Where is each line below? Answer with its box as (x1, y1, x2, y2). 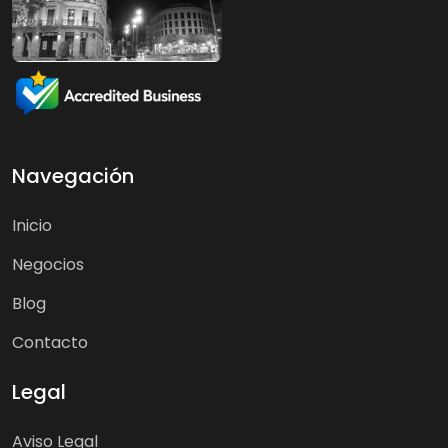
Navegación (12, 161, 134, 190)
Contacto (12, 330, 88, 354)
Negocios (12, 252, 84, 276)
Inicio (12, 213, 52, 237)
